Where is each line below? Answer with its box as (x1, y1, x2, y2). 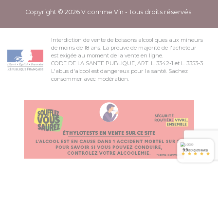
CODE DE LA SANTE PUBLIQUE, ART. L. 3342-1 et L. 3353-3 (51, 60, 203, 67)
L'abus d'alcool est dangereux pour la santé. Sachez (51, 68, 188, 75)
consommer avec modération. (51, 75, 129, 83)
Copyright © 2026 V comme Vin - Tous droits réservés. (25, 8, 193, 16)
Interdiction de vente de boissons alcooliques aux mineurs (51, 36, 203, 44)
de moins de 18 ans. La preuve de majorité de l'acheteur (51, 44, 197, 52)
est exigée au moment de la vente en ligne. (51, 52, 163, 59)
